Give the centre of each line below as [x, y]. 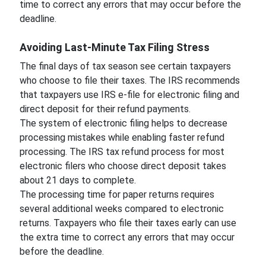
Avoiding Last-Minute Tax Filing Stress [114, 47]
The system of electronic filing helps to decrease [123, 123]
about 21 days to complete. [79, 180]
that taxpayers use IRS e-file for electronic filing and [129, 95]
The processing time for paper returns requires [117, 194]
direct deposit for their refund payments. [106, 109]
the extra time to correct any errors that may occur [127, 237]
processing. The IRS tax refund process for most [122, 152]
